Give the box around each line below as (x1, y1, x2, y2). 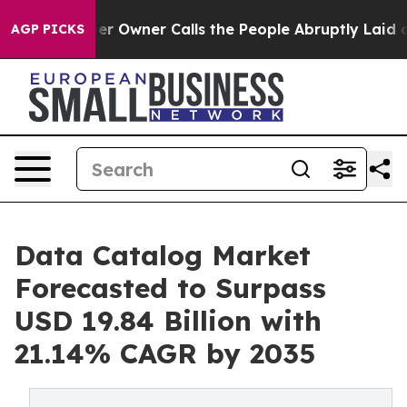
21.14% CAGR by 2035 (15, 336, 315, 371)
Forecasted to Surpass (15, 271, 326, 305)
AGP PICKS (11, 21, 84, 37)
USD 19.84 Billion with (15, 303, 322, 338)
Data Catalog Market (15, 238, 311, 273)
